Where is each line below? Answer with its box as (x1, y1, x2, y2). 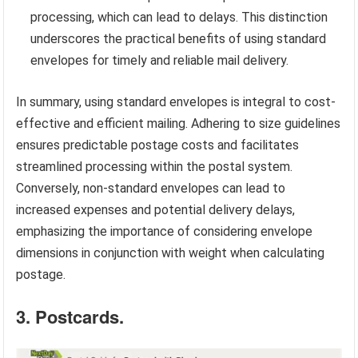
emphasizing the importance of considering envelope (16, 224, 313, 240)
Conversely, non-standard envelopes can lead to (16, 181, 286, 197)
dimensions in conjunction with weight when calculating (16, 245, 325, 261)
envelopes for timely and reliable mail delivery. (30, 53, 289, 69)
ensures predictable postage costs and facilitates (16, 137, 300, 153)
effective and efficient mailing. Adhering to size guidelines (16, 116, 341, 132)
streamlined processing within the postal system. (16, 159, 293, 175)
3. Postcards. (16, 304, 125, 330)
